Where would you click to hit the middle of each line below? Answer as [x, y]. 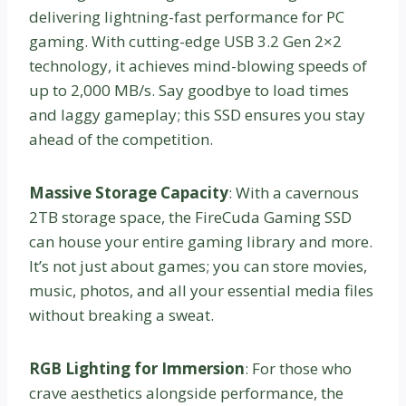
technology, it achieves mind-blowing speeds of [198, 65]
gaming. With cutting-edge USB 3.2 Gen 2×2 [185, 41]
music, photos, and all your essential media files [201, 290]
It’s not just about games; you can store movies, [198, 266]
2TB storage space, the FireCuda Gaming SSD [190, 217]
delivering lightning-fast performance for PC [187, 16]
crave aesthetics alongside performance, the [186, 392]
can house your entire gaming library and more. [201, 241]
